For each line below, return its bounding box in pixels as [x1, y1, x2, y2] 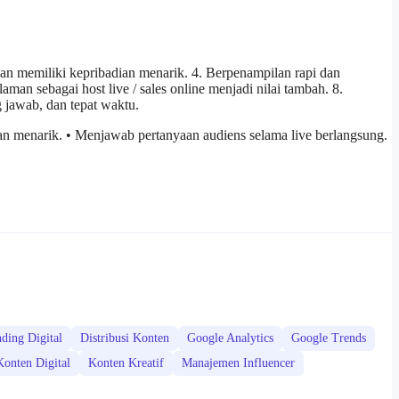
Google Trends [291, 331, 366, 346]
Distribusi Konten [80, 331, 169, 346]
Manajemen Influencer [182, 356, 295, 370]
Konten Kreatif [88, 356, 164, 370]
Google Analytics [187, 331, 273, 346]
